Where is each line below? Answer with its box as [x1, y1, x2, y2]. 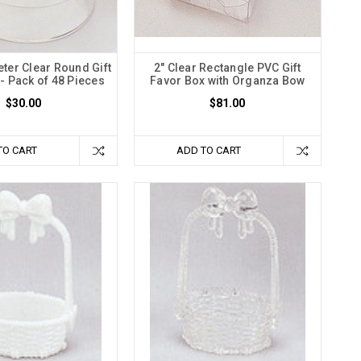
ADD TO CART [176, 144, 241, 157]
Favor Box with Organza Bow [150, 74, 305, 88]
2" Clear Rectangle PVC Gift [153, 61, 301, 75]
